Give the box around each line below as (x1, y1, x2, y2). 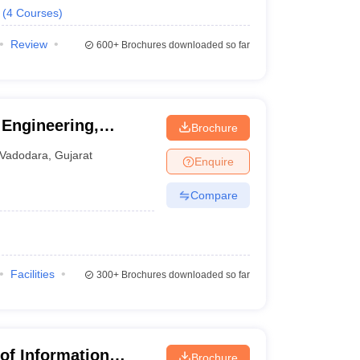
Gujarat (55, 148, 93, 162)
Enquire (194, 154, 234, 168)
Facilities (10, 268, 55, 280)
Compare (190, 188, 238, 202)
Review (10, 38, 47, 51)
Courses (15, 6, 59, 19)
